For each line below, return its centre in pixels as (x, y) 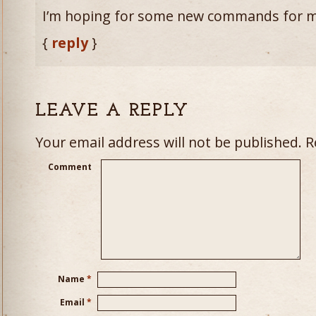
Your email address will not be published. (169, 142)
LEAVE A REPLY (113, 111)
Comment (70, 167)
